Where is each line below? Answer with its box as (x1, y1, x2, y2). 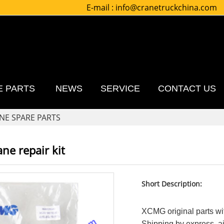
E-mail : (86, 2, 116, 13)
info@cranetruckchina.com (115, 2, 217, 13)
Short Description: (141, 179, 202, 188)
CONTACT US (157, 83, 216, 93)
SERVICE (100, 83, 140, 93)
